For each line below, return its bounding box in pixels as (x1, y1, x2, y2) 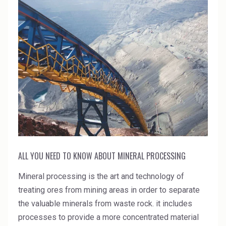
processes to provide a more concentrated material (18, 212, 199, 222)
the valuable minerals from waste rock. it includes (18, 198, 192, 208)
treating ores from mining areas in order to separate (18, 185, 200, 195)
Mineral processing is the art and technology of (18, 171, 184, 181)
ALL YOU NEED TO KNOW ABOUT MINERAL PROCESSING (18, 149, 186, 162)
